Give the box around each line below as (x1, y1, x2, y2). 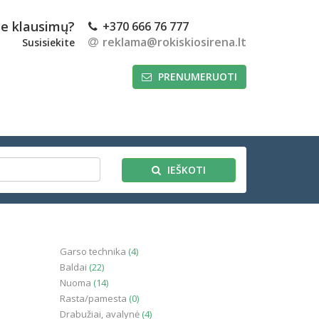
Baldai (59, 261, 89, 273)
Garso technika (59, 245, 128, 258)
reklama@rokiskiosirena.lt (103, 34, 246, 50)
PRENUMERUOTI (155, 70, 237, 83)
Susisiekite (22, 36, 75, 49)
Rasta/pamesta (59, 292, 129, 305)
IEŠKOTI (164, 163, 206, 177)
